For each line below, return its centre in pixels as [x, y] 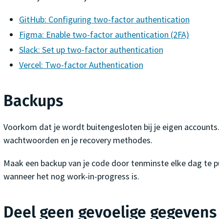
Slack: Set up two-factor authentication [91, 49]
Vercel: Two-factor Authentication [81, 65]
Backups [33, 100]
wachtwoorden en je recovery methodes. [78, 140]
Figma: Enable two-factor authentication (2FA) [104, 34]
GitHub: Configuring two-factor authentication [104, 19]
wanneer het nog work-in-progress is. [71, 176]
